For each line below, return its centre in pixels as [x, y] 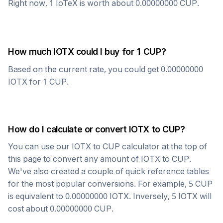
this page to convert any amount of [74, 159]
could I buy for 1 [109, 52]
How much [31, 52]
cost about [29, 209]
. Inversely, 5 [154, 196]
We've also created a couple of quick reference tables [109, 171]
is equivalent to [37, 196]
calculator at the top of [164, 146]
